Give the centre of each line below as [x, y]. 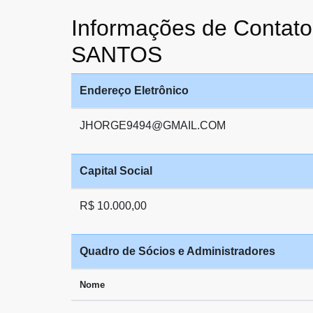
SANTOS [117, 54]
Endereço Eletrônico [134, 90]
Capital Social [116, 171]
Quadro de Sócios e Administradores [177, 251]
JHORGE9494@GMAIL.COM [153, 125]
